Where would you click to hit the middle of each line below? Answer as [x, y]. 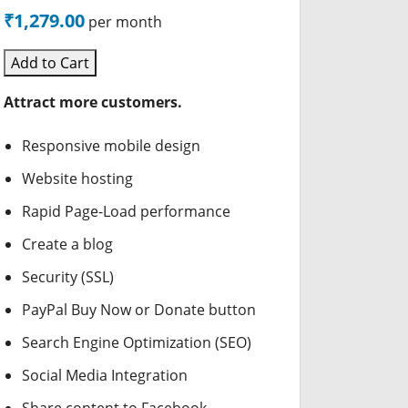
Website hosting [77, 178]
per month [126, 22]
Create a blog [67, 244]
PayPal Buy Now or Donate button [138, 310]
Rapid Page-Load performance [126, 211]
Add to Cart [51, 63]
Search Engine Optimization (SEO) [136, 342]
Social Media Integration [104, 375]
